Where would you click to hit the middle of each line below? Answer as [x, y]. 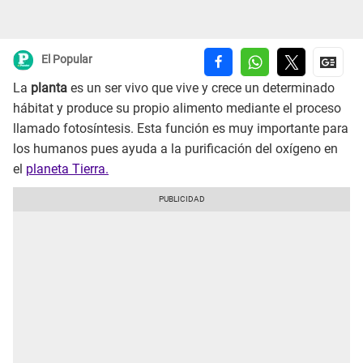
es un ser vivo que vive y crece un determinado [203, 88]
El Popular [67, 60]
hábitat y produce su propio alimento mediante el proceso [177, 109]
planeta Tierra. [67, 169]
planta [51, 88]
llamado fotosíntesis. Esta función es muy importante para [181, 129]
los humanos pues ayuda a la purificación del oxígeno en [175, 149]
